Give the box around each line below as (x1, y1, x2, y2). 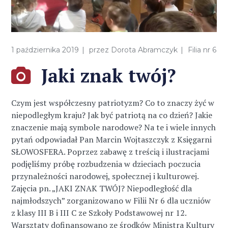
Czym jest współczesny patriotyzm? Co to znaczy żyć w (11, 97, 215, 108)
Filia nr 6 (188, 45, 217, 54)
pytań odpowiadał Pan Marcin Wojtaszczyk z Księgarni (11, 133, 212, 145)
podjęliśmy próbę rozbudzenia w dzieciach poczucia (11, 158, 201, 169)
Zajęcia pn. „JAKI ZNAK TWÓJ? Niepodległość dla (11, 182, 192, 194)
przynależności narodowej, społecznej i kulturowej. (11, 170, 199, 182)
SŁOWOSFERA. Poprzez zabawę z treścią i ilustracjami (11, 146, 210, 157)
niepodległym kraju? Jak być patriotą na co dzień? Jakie (11, 109, 213, 121)
